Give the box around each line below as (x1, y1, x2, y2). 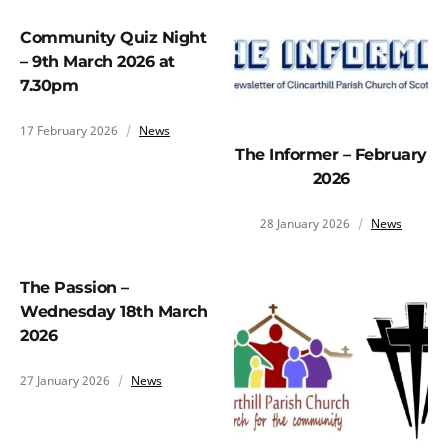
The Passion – (20, 278, 129, 298)
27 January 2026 (20, 372, 110, 390)
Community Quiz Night (20, 28, 206, 47)
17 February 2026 (20, 122, 118, 139)
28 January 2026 (260, 215, 350, 233)
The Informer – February (235, 145, 427, 165)
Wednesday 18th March (20, 302, 207, 322)
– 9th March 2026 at (20, 52, 175, 71)
